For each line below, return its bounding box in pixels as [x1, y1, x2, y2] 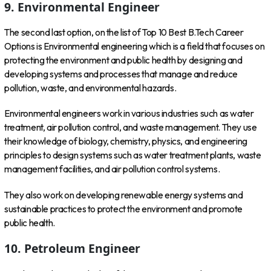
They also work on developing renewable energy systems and [4, 189, 243, 201]
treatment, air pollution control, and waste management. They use [4, 122, 257, 134]
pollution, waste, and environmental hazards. [4, 82, 177, 94]
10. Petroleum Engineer [4, 240, 141, 257]
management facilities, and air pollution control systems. [4, 163, 220, 175]
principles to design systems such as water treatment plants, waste [4, 149, 261, 162]
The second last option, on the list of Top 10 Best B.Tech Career [4, 27, 244, 39]
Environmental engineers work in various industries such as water [4, 108, 254, 120]
